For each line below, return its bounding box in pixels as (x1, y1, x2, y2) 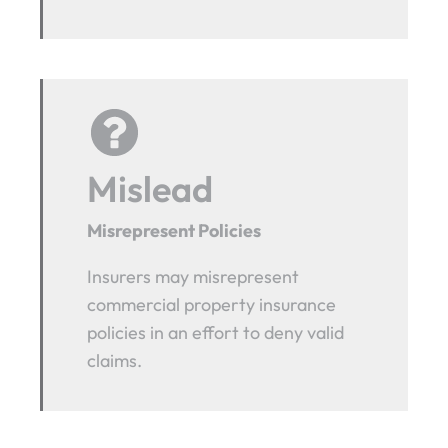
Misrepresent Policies (87, 218, 262, 242)
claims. (87, 348, 143, 372)
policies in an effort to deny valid (87, 320, 345, 344)
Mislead (87, 165, 214, 211)
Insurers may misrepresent (87, 264, 300, 288)
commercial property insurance (87, 292, 337, 316)
